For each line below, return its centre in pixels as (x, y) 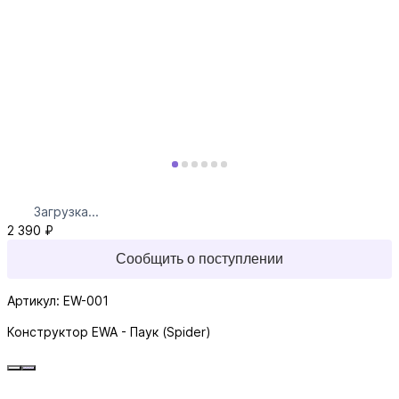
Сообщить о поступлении (199, 259)
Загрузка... (66, 212)
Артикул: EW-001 (58, 301)
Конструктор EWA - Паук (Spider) (109, 332)
